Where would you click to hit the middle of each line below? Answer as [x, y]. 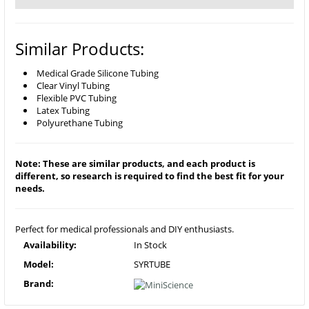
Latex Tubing [63, 110]
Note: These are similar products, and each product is [135, 163]
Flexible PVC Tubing [77, 98]
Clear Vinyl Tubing [73, 86]
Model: [39, 264]
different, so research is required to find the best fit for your [150, 176]
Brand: [39, 283]
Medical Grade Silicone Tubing [98, 73]
